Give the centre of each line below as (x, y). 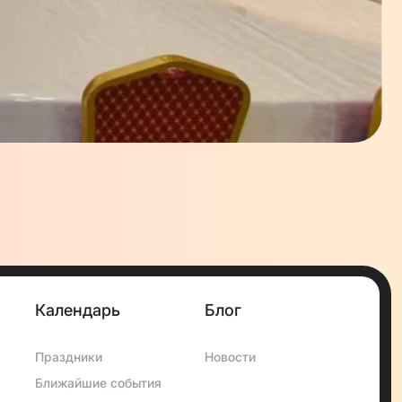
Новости (230, 357)
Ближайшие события (98, 382)
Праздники (68, 357)
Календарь (77, 310)
